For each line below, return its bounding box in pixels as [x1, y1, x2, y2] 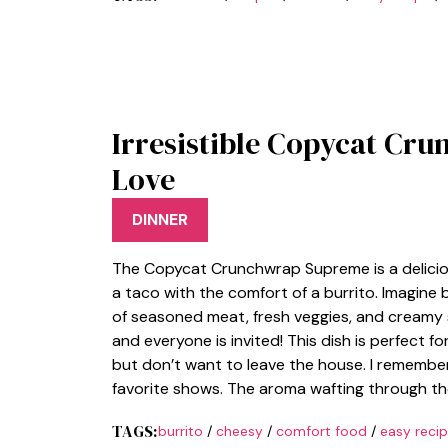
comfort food [275, 422, 367, 440]
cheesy [215, 422, 263, 440]
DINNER [132, 209, 188, 230]
